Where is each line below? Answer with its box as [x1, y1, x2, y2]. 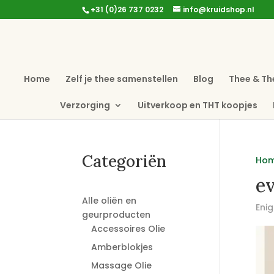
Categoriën [82, 151, 167, 171]
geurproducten [82, 209, 151, 221]
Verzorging [59, 98, 110, 111]
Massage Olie [91, 259, 152, 272]
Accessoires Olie [91, 223, 166, 235]
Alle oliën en [82, 194, 137, 207]
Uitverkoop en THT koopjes [137, 98, 257, 111]
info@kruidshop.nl [183, 4, 255, 15]
